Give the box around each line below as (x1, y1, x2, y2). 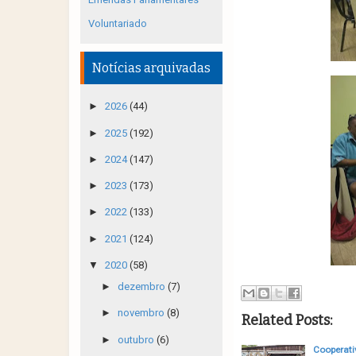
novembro (117, 307, 167, 319)
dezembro (117, 281, 168, 292)
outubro (117, 333, 157, 346)
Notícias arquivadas (92, 60, 211, 75)
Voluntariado (88, 17, 147, 29)
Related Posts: (241, 311, 332, 329)
